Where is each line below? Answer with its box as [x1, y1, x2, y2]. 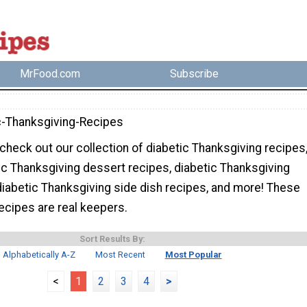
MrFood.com [20, 67, 81, 81]
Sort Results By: [79, 233, 145, 244]
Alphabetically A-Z [3, 249, 76, 260]
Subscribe [169, 67, 219, 81]
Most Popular [164, 249, 222, 260]
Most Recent [95, 249, 145, 260]
